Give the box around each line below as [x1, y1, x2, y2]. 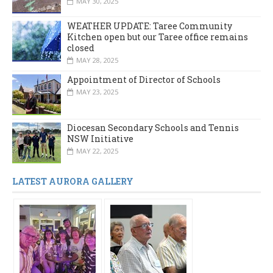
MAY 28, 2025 [76, 55, 118, 65]
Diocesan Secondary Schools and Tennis [67, 122, 239, 134]
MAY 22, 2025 [76, 146, 118, 156]
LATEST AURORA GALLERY [12, 175, 133, 188]
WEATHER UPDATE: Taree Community [67, 20, 232, 32]
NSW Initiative [67, 133, 133, 145]
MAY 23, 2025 [76, 87, 118, 97]
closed [67, 42, 94, 54]
